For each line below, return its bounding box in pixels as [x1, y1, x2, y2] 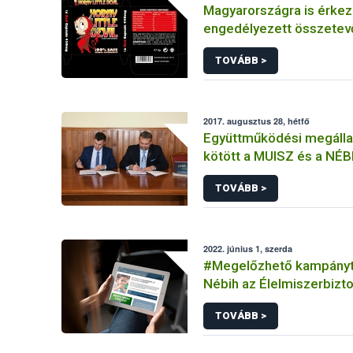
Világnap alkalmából [203, 294, 325, 310]
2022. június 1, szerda [203, 243, 293, 255]
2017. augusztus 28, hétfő [203, 115, 310, 127]
